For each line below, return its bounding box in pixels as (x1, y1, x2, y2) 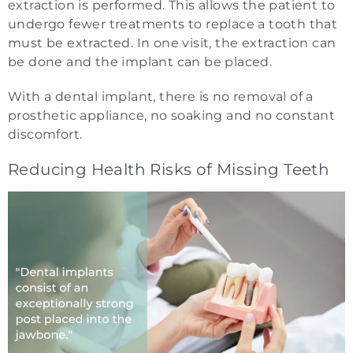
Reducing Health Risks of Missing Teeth (8, 159, 330, 179)
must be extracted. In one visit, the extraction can (8, 35, 336, 50)
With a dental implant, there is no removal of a (8, 88, 314, 104)
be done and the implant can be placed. (8, 54, 273, 69)
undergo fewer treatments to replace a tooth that (8, 16, 338, 32)
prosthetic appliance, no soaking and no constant (8, 107, 336, 123)
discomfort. (8, 126, 83, 142)
